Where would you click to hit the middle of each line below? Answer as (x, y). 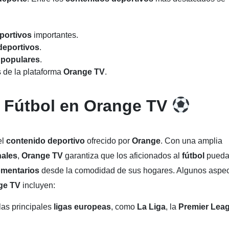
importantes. (56, 35)
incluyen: (38, 185)
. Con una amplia (191, 141)
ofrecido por (109, 141)
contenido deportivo (47, 141)
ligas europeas (82, 207)
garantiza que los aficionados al (123, 156)
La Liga (151, 207)
